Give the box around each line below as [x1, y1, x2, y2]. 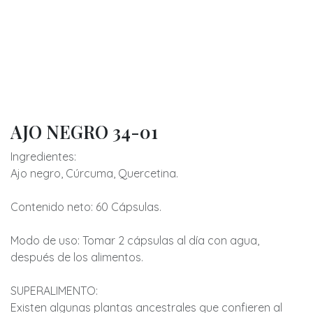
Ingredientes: [10, 150, 76, 163]
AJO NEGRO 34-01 [10, 120, 158, 143]
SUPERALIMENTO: [10, 284, 98, 298]
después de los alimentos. [10, 250, 143, 264]
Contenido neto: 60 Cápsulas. [10, 200, 161, 214]
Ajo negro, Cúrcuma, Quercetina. [10, 166, 178, 180]
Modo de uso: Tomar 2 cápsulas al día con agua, [10, 233, 259, 247]
